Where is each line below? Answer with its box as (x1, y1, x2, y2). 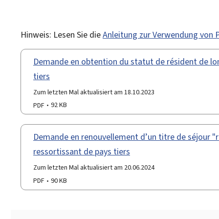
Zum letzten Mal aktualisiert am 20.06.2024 (33, 163, 154, 173)
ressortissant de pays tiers (33, 146, 130, 158)
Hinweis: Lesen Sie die (21, 28, 103, 41)
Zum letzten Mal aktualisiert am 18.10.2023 (33, 87, 154, 97)
